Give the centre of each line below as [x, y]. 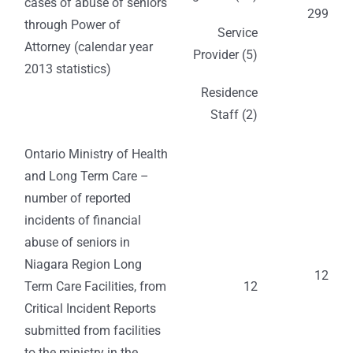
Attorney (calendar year [89, 47]
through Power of [72, 25]
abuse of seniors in [77, 243]
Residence [229, 93]
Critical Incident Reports [90, 309]
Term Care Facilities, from [95, 287]
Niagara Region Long [83, 265]
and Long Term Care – [87, 176]
